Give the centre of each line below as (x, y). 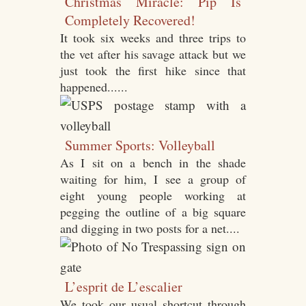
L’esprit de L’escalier (124, 287)
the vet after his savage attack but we (153, 54)
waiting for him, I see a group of (153, 179)
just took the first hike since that (153, 71)
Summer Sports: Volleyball (140, 145)
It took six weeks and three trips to (153, 38)
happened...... (94, 87)
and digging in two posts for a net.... (150, 228)
